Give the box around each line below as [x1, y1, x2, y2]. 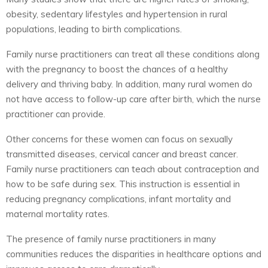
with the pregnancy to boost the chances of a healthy [6, 63, 228, 75]
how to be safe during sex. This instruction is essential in [6, 178, 240, 190]
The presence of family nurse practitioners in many [6, 233, 216, 245]
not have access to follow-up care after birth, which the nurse [6, 93, 261, 105]
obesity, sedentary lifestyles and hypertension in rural [6, 8, 227, 20]
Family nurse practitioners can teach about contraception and [6, 163, 259, 175]
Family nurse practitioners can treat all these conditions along [6, 48, 260, 60]
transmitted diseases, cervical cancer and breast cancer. [6, 148, 238, 160]
